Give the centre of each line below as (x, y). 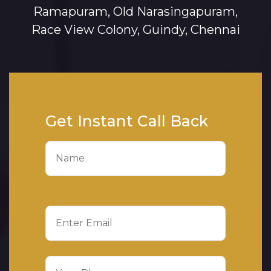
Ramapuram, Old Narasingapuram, (135, 12)
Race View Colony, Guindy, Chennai (135, 30)
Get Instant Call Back (127, 121)
